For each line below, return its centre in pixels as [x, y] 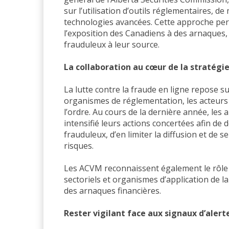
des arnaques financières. [112, 190]
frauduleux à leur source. [112, 44]
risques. [79, 145]
